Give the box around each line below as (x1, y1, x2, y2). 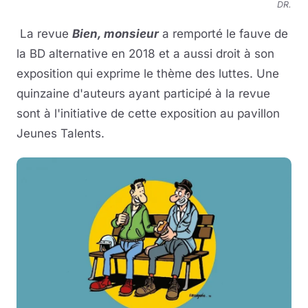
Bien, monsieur (72, 27, 159, 41)
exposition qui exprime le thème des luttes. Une (16, 67, 279, 81)
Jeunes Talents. (16, 126, 104, 141)
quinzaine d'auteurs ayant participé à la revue (16, 87, 270, 101)
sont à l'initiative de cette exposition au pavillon (16, 107, 280, 121)
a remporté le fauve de (159, 27, 288, 41)
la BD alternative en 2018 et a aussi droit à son (16, 47, 274, 61)
